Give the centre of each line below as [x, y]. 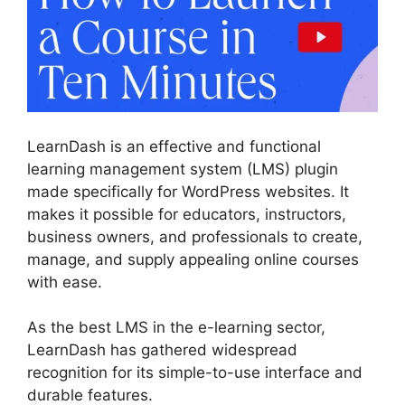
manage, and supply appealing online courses [193, 259]
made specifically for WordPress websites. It [188, 191]
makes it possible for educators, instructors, [187, 214]
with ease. [65, 282]
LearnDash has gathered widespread [162, 350]
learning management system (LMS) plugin [183, 169]
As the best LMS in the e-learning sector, [176, 328]
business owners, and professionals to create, [195, 236]
